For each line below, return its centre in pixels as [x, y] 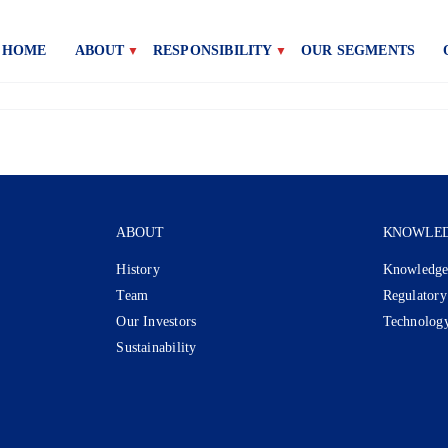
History [138, 269]
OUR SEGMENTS [358, 50]
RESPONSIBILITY [212, 50]
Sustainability [156, 347]
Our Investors [156, 321]
